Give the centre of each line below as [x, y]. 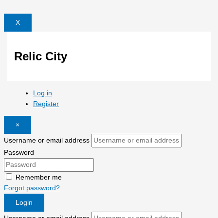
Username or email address [47, 141]
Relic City [41, 56]
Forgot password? [32, 188]
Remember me [39, 178]
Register [46, 104]
